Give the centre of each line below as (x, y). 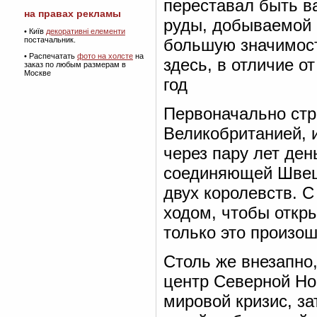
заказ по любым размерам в (75, 64)
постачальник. (50, 40)
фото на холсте (105, 56)
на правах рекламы (73, 13)
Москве (38, 73)
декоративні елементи (86, 31)
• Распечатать (51, 56)
